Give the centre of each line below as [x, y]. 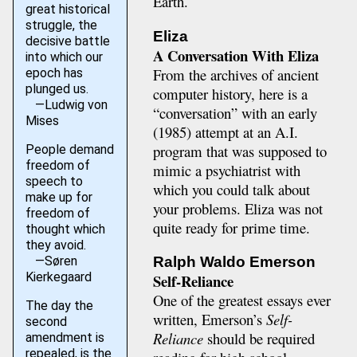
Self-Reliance [193, 281]
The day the [59, 306]
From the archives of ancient [235, 74]
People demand [69, 149]
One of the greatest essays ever [241, 300]
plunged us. [57, 89]
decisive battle [67, 41]
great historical [67, 9]
